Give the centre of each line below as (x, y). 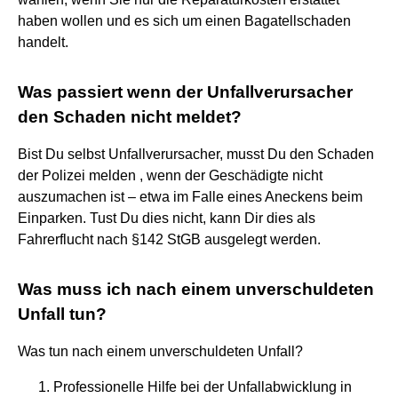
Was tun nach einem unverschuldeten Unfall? (160, 351)
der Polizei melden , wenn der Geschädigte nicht (170, 175)
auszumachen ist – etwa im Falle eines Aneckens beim (190, 196)
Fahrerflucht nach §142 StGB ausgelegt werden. (169, 239)
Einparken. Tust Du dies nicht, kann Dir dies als (167, 218)
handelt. (43, 42)
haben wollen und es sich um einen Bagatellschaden (184, 20)
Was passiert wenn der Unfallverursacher (185, 92)
